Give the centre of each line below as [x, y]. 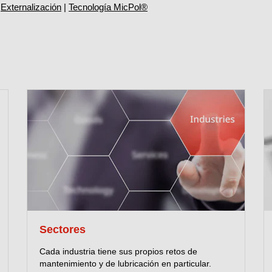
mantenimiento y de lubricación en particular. [125, 263]
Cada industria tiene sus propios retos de [118, 251]
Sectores [63, 229]
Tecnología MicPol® [108, 7]
